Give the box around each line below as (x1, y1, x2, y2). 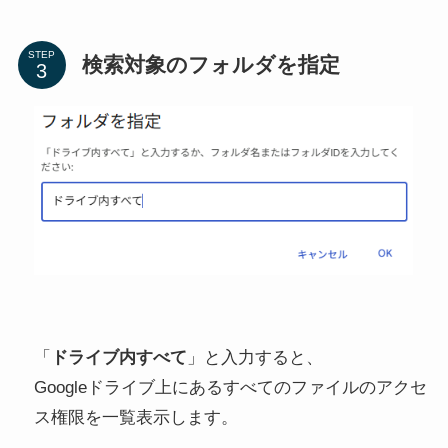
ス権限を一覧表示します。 (33, 408, 238, 428)
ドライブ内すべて (50, 348, 187, 368)
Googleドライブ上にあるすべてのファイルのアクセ (33, 378, 427, 398)
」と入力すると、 (186, 348, 323, 368)
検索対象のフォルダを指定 (81, 53, 340, 78)
